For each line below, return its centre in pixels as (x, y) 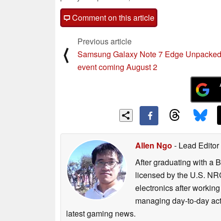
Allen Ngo (154, 145)
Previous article (105, 41)
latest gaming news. (101, 213)
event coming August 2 (117, 67)
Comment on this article (112, 17)
